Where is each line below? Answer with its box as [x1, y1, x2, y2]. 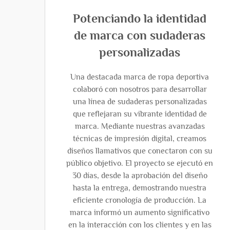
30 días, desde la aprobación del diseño [72, 171, 207, 180]
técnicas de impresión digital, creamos [73, 134, 206, 143]
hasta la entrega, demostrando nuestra [73, 183, 206, 193]
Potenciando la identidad [73, 11, 206, 25]
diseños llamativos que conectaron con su [67, 146, 213, 156]
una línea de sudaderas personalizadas [72, 97, 207, 106]
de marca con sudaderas [74, 28, 205, 42]
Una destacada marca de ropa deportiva [70, 72, 209, 82]
